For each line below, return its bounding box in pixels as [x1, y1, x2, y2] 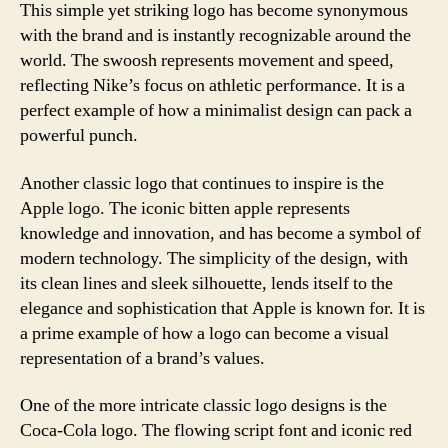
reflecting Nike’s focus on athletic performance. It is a [20, 74, 405, 97]
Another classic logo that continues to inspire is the [20, 171, 384, 195]
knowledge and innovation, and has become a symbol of [20, 221, 421, 245]
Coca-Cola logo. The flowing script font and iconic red [20, 419, 412, 442]
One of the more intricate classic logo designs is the [20, 394, 387, 417]
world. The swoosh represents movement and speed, [20, 49, 394, 72]
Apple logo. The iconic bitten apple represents [20, 196, 350, 220]
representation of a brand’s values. [20, 346, 265, 370]
